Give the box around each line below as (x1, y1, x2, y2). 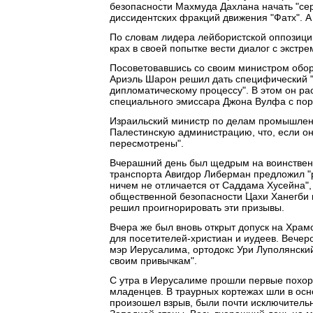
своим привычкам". (110, 255, 197, 266)
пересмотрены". (110, 138, 184, 149)
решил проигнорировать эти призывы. (110, 202, 284, 213)
